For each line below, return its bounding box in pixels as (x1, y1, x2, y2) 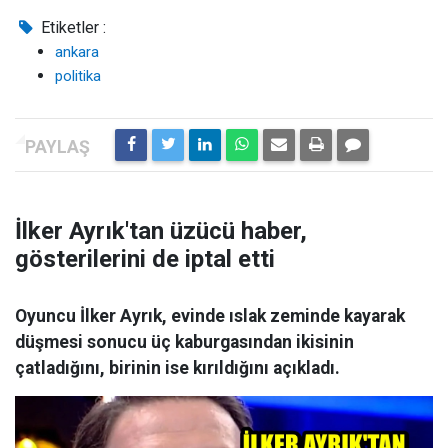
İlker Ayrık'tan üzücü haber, (15, 217, 307, 245)
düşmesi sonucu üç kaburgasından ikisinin (15, 332, 354, 352)
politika (55, 67, 101, 85)
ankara (55, 43, 99, 61)
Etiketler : (37, 18, 107, 37)
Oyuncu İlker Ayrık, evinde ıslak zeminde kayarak (15, 306, 405, 326)
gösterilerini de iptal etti (15, 245, 275, 273)
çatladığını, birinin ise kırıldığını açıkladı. (15, 358, 340, 378)
